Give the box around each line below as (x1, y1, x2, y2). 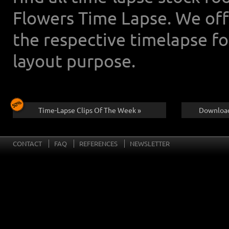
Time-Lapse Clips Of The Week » (38, 105, 141, 115)
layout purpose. (13, 51, 135, 72)
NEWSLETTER (130, 139, 170, 148)
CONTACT (13, 139, 42, 148)
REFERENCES (79, 139, 118, 148)
